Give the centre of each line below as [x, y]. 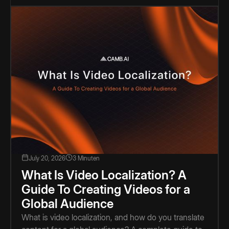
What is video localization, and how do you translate [113, 217]
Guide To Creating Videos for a [106, 190]
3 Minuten [86, 158]
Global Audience [67, 204]
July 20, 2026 [47, 158]
